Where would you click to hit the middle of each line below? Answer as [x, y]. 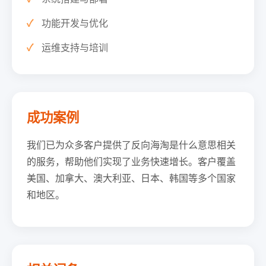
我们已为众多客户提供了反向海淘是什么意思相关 [131, 145]
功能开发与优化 [75, 23]
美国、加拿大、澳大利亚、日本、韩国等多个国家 [131, 178]
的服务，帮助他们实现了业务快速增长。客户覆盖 [131, 161]
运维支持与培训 [75, 47]
